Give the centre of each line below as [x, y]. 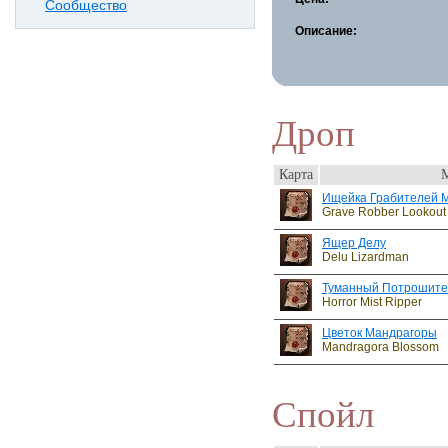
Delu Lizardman [365, 257]
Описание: [327, 31]
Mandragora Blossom [380, 347]
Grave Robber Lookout [384, 212]
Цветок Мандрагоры [379, 333]
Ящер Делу [354, 243]
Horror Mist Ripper [372, 302]
